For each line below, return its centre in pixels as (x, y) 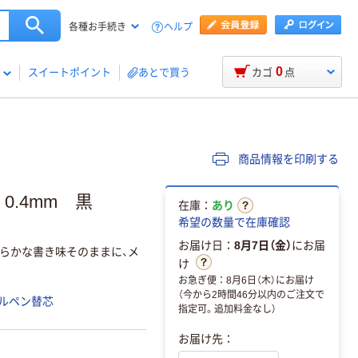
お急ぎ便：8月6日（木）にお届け (246, 280)
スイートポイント (70, 72)
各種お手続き (97, 27)
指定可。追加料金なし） (227, 309)
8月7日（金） (263, 245)
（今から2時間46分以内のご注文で (251, 294)
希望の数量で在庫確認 (234, 222)
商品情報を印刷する (287, 159)
